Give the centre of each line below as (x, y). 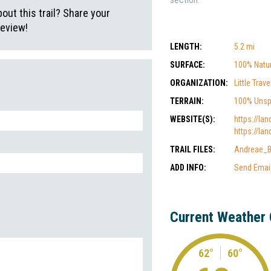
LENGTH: (186, 47)
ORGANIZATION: (199, 83)
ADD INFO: (188, 168)
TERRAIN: (187, 101)
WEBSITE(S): (193, 119)
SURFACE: (188, 65)
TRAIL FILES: (193, 149)
